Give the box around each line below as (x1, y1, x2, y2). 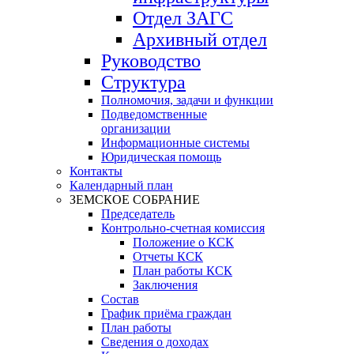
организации (101, 121, 171, 135)
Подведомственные (101, 107, 207, 121)
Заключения (133, 277, 198, 292)
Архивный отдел (133, 28, 267, 50)
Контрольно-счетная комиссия (101, 220, 265, 235)
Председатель (101, 206, 175, 220)
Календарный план (70, 178, 173, 192)
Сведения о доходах (101, 334, 209, 348)
